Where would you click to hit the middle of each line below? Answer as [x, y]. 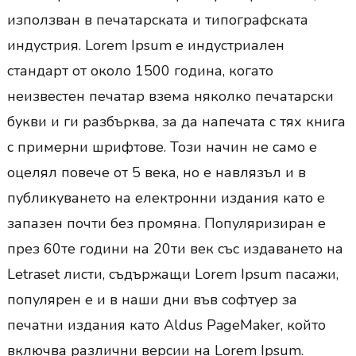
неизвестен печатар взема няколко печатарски [170, 97]
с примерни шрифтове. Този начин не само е [162, 147]
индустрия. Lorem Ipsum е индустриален [145, 46]
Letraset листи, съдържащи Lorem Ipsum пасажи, [172, 275]
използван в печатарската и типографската [157, 20]
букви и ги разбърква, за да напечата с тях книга [176, 122]
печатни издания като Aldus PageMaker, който [166, 325]
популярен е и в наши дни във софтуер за [152, 300]
